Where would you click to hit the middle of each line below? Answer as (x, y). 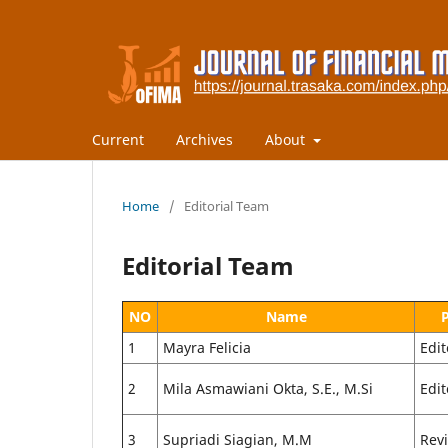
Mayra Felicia (207, 347)
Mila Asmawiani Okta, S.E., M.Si (268, 388)
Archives (204, 139)
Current (118, 139)
